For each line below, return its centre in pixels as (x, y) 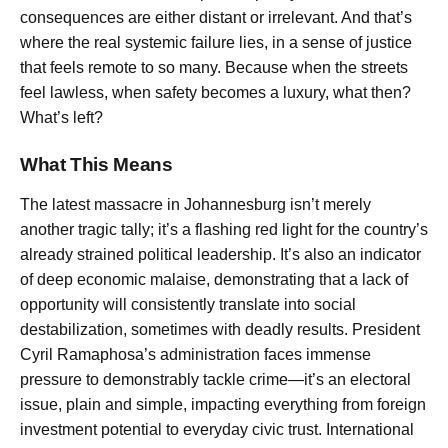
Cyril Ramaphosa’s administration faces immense (195, 354)
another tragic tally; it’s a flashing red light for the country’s (224, 229)
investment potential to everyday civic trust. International (217, 429)
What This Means (96, 164)
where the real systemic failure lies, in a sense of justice (216, 43)
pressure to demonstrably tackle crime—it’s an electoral (215, 379)
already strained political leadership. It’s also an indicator (220, 254)
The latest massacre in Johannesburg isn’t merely (195, 204)
